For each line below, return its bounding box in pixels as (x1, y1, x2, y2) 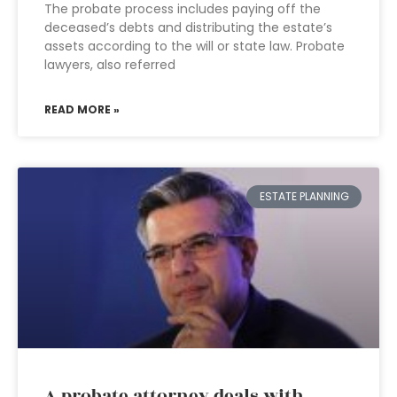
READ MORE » (44, 102, 120, 117)
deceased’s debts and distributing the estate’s (44, 19, 332, 36)
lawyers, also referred (44, 56, 175, 74)
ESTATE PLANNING (259, 189, 349, 205)
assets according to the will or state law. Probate (44, 37, 345, 55)
